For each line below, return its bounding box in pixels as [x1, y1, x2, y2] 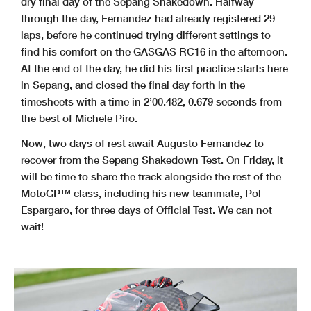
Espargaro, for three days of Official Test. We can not [21, 203, 272, 217]
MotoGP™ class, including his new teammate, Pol [21, 187, 261, 200]
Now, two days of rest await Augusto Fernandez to [21, 137, 264, 150]
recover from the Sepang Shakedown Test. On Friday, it [21, 153, 283, 167]
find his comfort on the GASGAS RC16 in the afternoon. [21, 45, 287, 58]
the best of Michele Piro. [21, 112, 137, 125]
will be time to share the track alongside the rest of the [21, 170, 281, 183]
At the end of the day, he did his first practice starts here [21, 62, 288, 75]
